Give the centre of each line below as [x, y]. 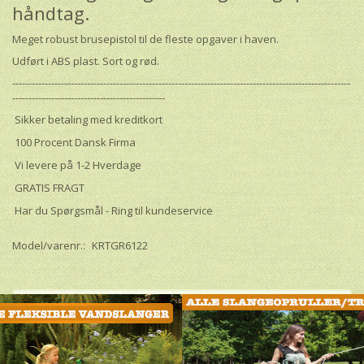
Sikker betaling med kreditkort [87, 120]
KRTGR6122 [120, 246]
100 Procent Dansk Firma [74, 143]
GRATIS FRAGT [48, 188]
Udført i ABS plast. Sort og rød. [86, 61]
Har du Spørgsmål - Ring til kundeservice [113, 211]
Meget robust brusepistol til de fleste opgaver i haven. [145, 39]
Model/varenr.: [50, 246]
